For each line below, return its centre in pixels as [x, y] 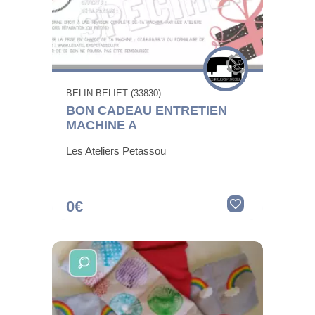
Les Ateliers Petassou [116, 151]
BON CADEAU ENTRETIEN [147, 111]
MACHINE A [102, 126]
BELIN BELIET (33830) [114, 94]
